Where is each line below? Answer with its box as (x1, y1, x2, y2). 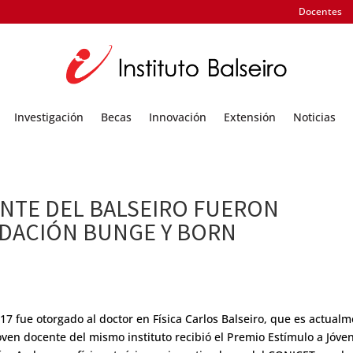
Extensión (224, 109, 276, 124)
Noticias (293, 109, 336, 124)
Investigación (14, 109, 84, 124)
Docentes (298, 5, 342, 18)
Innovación (149, 109, 206, 124)
